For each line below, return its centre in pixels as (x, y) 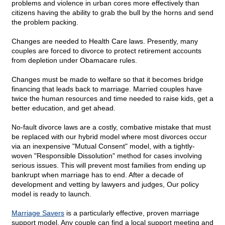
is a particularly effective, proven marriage (132, 213)
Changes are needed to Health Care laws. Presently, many (105, 41)
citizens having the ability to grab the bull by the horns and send (113, 13)
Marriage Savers (38, 213)
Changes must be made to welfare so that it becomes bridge (107, 80)
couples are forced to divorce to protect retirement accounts (106, 51)
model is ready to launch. (51, 194)
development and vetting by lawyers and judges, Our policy (105, 185)
